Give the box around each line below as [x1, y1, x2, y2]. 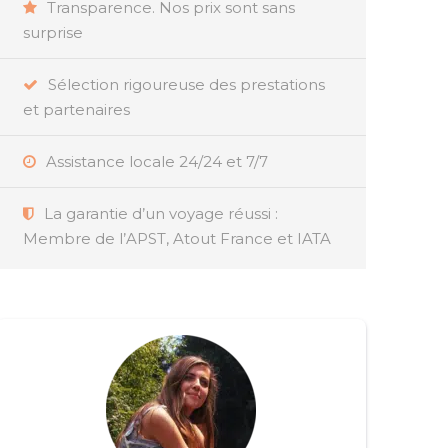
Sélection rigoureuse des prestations [48, 75, 325, 95]
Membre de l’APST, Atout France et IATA [23, 229, 331, 249]
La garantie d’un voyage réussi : [44, 204, 278, 224]
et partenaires [23, 100, 130, 120]
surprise [23, 23, 83, 43]
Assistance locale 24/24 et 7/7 [46, 152, 268, 172]
